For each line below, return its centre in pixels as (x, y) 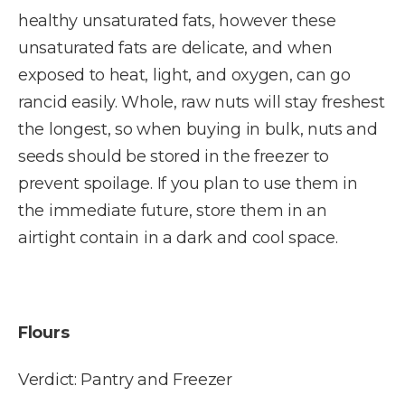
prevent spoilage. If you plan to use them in (188, 183)
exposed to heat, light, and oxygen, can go (184, 75)
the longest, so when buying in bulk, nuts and (198, 129)
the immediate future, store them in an (173, 210)
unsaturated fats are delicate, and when (175, 47)
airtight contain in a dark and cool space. (178, 237)
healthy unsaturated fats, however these (177, 20)
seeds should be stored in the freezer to (174, 156)
